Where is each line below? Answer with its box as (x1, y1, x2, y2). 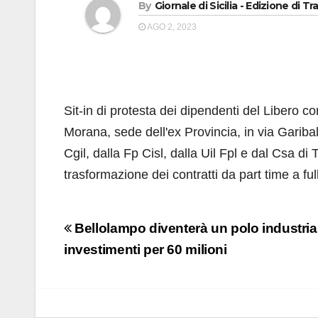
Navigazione (63, 216, 197, 243)
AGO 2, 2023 (146, 22, 197, 32)
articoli (63, 241, 136, 268)
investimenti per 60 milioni (64, 242, 227, 257)
